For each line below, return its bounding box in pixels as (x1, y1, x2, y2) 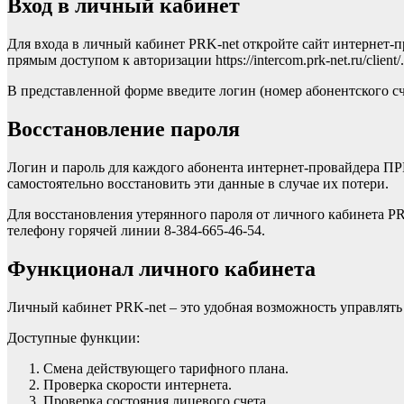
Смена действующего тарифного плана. (43, 360, 289, 376)
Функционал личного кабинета (7, 256, 316, 280)
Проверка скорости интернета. (43, 376, 232, 392)
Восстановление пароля (7, 116, 240, 141)
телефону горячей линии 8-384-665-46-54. (7, 222, 265, 238)
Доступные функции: (7, 329, 140, 345)
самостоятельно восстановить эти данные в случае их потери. (7, 175, 389, 191)
